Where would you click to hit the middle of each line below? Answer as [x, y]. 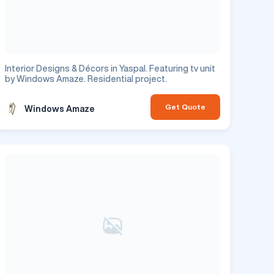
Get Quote [185, 106]
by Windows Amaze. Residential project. [86, 79]
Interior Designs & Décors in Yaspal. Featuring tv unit [110, 68]
